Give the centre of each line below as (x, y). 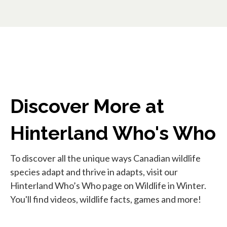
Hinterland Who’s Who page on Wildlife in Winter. (108, 185)
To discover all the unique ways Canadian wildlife (105, 158)
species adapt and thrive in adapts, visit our (94, 172)
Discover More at (87, 106)
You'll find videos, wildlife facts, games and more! (106, 199)
